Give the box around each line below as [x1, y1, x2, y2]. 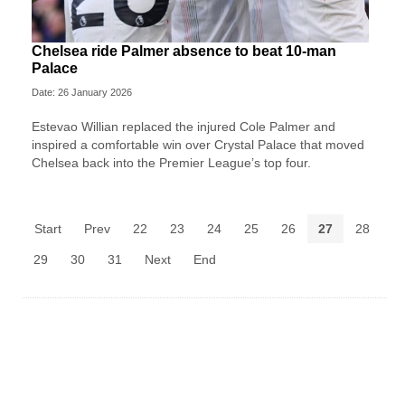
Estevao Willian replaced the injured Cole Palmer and [32, 118, 335, 134]
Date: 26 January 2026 [32, 86, 132, 98]
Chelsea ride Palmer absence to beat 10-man [32, 42, 336, 59]
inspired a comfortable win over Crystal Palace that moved [32, 137, 364, 152]
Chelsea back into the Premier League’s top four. [32, 155, 311, 170]
